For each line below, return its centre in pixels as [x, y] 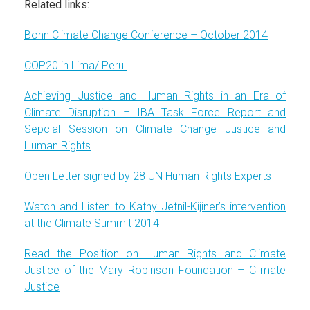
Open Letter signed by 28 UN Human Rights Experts [149, 176]
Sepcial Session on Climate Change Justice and [155, 129]
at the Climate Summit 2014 [92, 223]
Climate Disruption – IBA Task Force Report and [155, 112]
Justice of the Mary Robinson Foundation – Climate [155, 270]
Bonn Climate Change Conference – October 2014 [146, 35]
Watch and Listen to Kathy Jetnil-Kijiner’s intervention [155, 206]
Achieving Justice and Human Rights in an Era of [155, 95]
